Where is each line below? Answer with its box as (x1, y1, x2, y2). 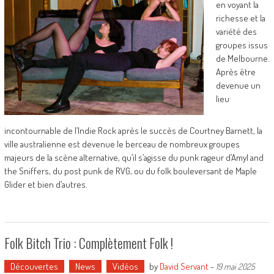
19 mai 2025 (215, 261, 255, 272)
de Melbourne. (215, 53, 270, 64)
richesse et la (215, 12, 265, 24)
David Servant (159, 261, 209, 272)
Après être (215, 66, 256, 78)
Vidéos (112, 261, 138, 272)
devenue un (215, 80, 261, 91)
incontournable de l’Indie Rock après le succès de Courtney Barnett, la (4, 125, 262, 136)
